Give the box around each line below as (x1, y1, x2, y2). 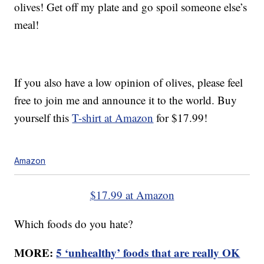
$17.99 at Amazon (90, 187, 174, 203)
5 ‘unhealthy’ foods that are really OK (56, 245, 240, 261)
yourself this (14, 110, 72, 126)
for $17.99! (153, 110, 208, 126)
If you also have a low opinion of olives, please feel (14, 75, 243, 90)
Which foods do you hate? (14, 216, 133, 232)
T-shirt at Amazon (72, 110, 154, 126)
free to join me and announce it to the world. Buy (14, 93, 237, 108)
